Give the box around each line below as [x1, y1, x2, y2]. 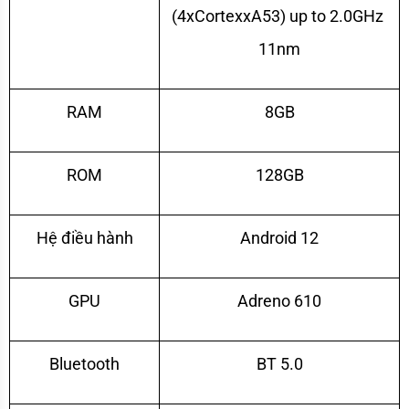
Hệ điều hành [36, 227, 133, 247]
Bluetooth [49, 353, 120, 373]
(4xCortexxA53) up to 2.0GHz [172, 5, 383, 26]
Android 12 [240, 227, 319, 247]
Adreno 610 [237, 290, 321, 310]
